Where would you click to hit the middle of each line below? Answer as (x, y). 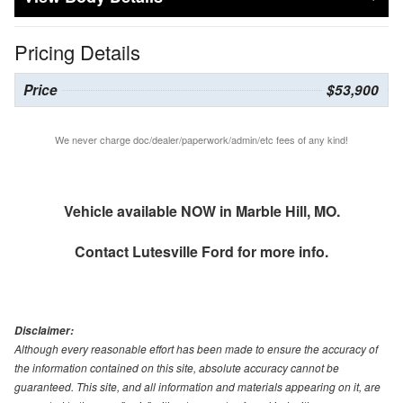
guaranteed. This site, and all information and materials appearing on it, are (197, 386)
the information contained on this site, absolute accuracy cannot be (177, 367)
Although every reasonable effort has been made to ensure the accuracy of (196, 348)
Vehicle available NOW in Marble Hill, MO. (201, 210)
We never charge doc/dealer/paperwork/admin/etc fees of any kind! (201, 139)
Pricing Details (77, 51)
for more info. (281, 251)
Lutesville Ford (183, 251)
